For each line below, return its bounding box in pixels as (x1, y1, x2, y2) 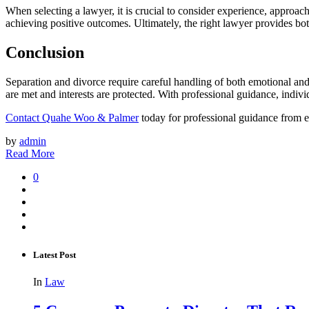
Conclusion (6, 43, 84, 61)
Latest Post (33, 249, 76, 260)
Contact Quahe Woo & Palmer (6, 111, 139, 123)
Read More (6, 147, 54, 159)
